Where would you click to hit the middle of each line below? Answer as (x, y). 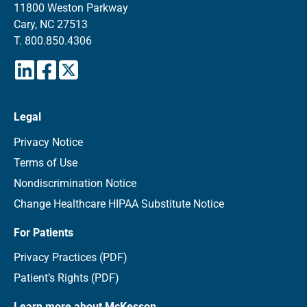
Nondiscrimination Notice (75, 183)
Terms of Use (46, 162)
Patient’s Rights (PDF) (66, 278)
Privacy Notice (48, 142)
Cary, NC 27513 (51, 24)
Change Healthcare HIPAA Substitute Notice (119, 204)
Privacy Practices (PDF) (71, 257)
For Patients (44, 232)
